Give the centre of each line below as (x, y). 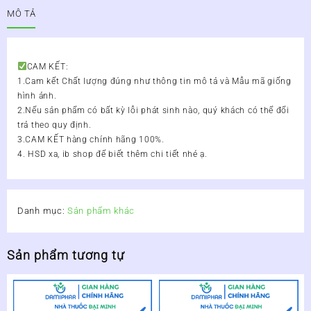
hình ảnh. (37, 95)
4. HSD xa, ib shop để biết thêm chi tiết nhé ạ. (112, 154)
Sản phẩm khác (101, 210)
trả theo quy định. (54, 125)
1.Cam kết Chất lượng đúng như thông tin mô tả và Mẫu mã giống (154, 81)
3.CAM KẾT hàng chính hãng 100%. (91, 139)
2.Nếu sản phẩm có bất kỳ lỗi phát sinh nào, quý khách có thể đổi (153, 110)
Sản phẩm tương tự (66, 255)
